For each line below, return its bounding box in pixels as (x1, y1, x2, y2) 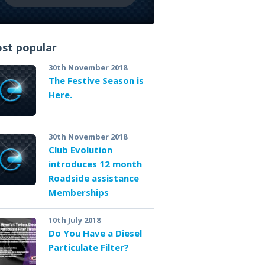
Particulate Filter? (48, 241, 129, 253)
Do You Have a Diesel (48, 227, 142, 239)
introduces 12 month (48, 157, 142, 170)
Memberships (48, 186, 109, 198)
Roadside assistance (48, 172, 139, 184)
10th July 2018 (48, 214, 101, 225)
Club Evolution (48, 143, 112, 156)
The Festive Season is (48, 74, 144, 86)
